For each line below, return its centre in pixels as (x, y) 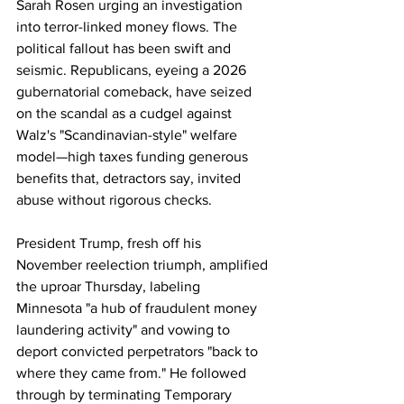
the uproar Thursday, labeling (110, 286)
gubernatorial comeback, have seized (136, 92)
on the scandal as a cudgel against (126, 113)
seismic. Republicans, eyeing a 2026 (133, 70)
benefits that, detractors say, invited (130, 178)
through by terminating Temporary (126, 395)
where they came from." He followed (133, 373)
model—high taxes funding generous (134, 156)
